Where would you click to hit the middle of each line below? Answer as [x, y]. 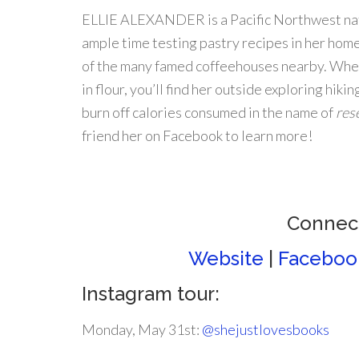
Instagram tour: [151, 294]
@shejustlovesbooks [266, 329]
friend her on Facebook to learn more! [197, 135]
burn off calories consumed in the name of [209, 112]
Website [226, 258]
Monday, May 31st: [142, 329]
